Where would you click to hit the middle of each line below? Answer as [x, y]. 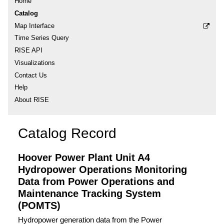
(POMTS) [39, 205]
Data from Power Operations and [96, 181]
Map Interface [34, 25]
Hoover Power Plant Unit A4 [84, 157]
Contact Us [31, 75]
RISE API [28, 50]
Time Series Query [42, 38]
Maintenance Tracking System [89, 193]
